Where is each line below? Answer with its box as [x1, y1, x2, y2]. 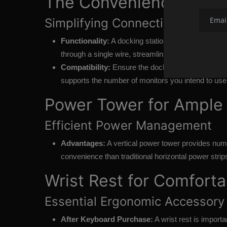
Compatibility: [61, 63, 110, 72]
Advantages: [61, 139, 105, 148]
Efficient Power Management [45, 118, 212, 133]
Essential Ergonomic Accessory [45, 194, 224, 209]
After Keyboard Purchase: [61, 215, 153, 224]
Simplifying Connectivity [45, 16, 184, 31]
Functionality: [61, 36, 109, 46]
